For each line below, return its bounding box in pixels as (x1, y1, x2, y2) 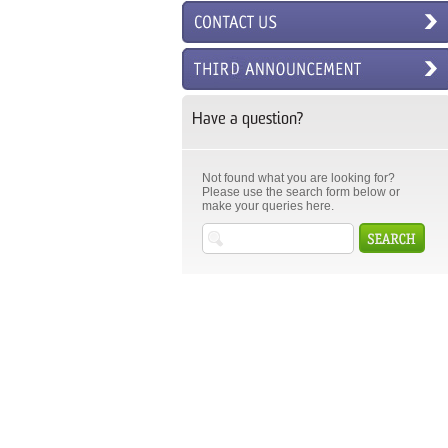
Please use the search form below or (202, 185, 400, 199)
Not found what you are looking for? (202, 171, 395, 185)
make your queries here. (202, 199, 334, 213)
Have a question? (192, 112, 303, 128)
